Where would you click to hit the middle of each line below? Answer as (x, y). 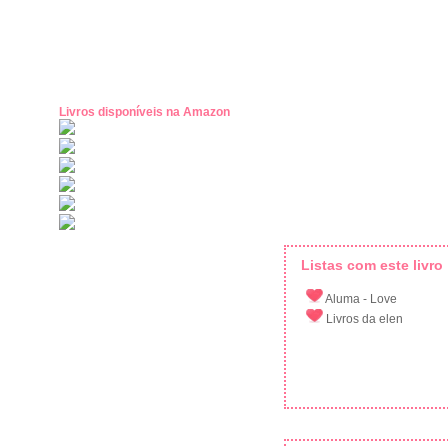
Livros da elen (363, 319)
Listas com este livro (372, 265)
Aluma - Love (360, 299)
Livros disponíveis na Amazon (144, 112)
